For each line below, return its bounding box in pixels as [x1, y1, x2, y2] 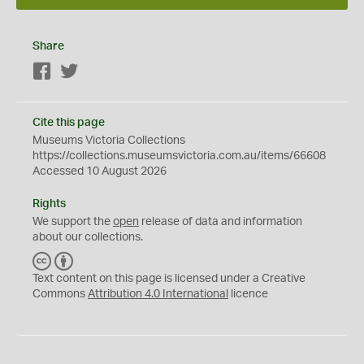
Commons [32, 288, 88, 300]
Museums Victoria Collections [32, 135, 185, 146]
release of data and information [139, 216, 302, 227]
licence [228, 288, 268, 300]
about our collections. [32, 232, 143, 243]
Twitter [79, 67, 114, 78]
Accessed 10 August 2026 [32, 166, 167, 177]
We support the [32, 216, 113, 227]
